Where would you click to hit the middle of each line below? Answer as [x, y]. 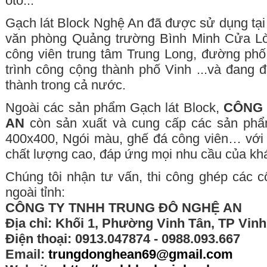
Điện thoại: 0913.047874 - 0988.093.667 [123, 239]
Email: [27, 254]
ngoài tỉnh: [35, 192]
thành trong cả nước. [66, 85]
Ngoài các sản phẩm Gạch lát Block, [114, 108]
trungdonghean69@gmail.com [141, 254]
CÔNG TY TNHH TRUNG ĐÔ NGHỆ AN [124, 208]
